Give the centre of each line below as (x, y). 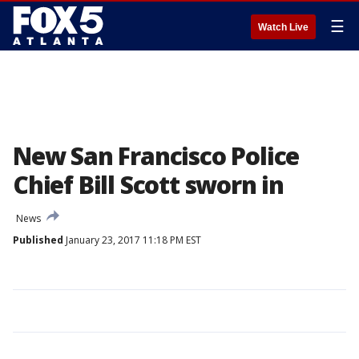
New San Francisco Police (156, 156)
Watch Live (283, 27)
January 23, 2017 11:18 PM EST (132, 240)
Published (38, 240)
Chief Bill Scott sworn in (148, 185)
